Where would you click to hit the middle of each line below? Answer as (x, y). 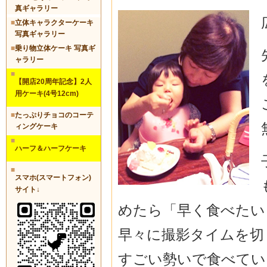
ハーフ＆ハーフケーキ (51, 148)
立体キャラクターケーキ (54, 22)
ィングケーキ (36, 126)
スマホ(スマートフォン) (53, 177)
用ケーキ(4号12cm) (47, 93)
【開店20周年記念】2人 (53, 81)
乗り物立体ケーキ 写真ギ (55, 48)
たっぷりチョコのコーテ (54, 115)
